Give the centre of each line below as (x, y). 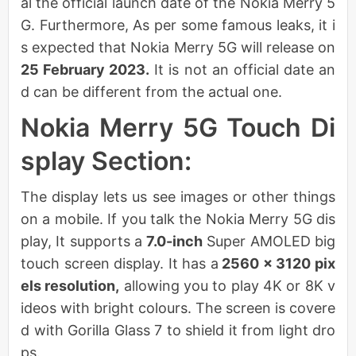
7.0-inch (175, 241)
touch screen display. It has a (120, 263)
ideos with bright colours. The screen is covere (178, 308)
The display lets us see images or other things (178, 196)
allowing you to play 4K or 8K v (228, 285)
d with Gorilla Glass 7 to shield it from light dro (178, 330)
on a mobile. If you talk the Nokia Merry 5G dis (178, 219)
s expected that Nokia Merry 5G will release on (178, 47)
